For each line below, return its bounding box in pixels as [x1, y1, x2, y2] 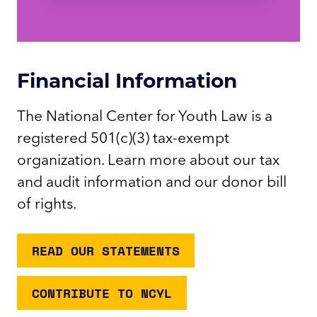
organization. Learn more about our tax [17, 150, 279, 169]
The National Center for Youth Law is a [17, 106, 272, 125]
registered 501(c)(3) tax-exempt [17, 128, 229, 147]
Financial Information [17, 67, 237, 93]
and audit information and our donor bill [17, 172, 287, 191]
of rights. [17, 194, 76, 213]
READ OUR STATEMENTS [32, 241, 180, 260]
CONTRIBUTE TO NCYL [32, 284, 172, 303]
